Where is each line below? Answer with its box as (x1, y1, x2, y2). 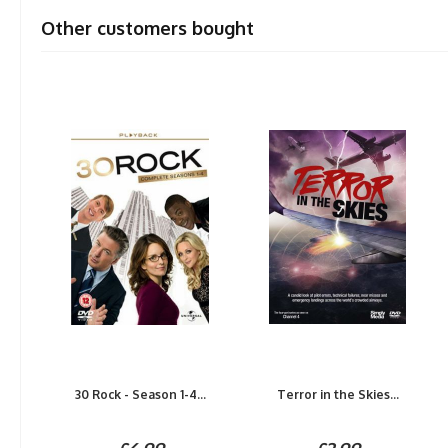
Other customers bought (41, 17, 255, 39)
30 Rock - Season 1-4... (74, 387, 206, 402)
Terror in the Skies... (276, 387, 399, 402)
